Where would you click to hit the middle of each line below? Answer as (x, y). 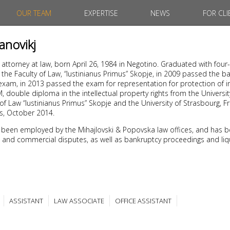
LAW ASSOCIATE (79, 201)
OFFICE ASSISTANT (143, 201)
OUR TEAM (34, 13)
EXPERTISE (101, 13)
